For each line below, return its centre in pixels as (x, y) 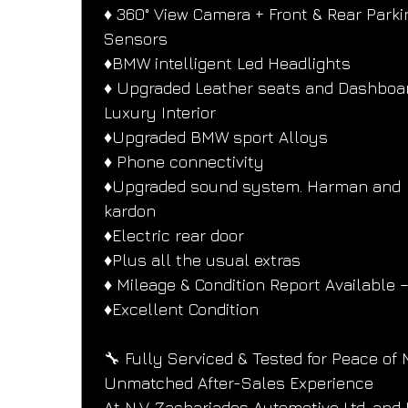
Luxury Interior (160, 113)
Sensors (136, 39)
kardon (130, 211)
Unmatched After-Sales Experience (239, 383)
